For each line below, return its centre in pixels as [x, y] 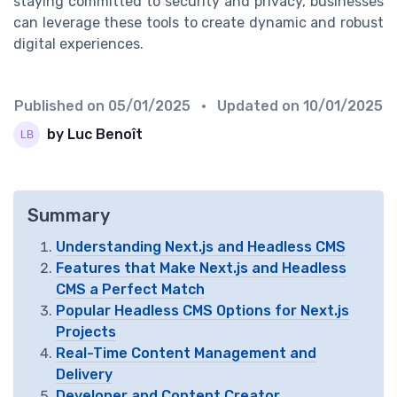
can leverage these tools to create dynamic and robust [198, 22]
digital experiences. [78, 43]
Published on [61, 105]
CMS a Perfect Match [130, 289]
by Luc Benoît [95, 135]
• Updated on [249, 105]
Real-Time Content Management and [186, 353]
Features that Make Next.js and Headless [201, 268]
